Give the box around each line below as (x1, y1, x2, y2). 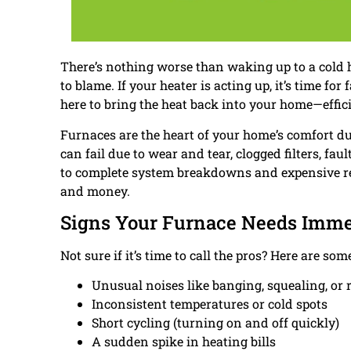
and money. (60, 182, 130, 199)
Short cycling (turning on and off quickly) (92, 314, 339, 331)
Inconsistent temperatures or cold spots (92, 295, 327, 313)
